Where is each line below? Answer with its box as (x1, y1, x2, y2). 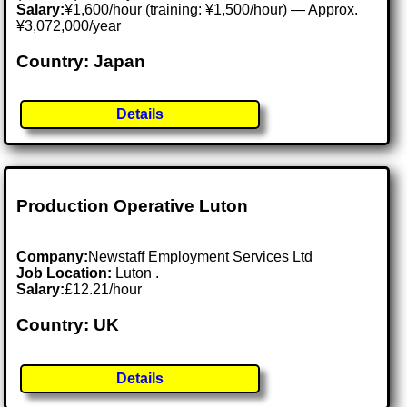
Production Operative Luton (16, 195, 249, 215)
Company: (16, 249, 89, 265)
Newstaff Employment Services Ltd (88, 249, 313, 265)
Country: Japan (16, 51, 146, 71)
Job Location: (16, 265, 116, 282)
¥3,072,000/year (16, 17, 122, 34)
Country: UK (16, 314, 120, 334)
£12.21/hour (65, 282, 143, 298)
